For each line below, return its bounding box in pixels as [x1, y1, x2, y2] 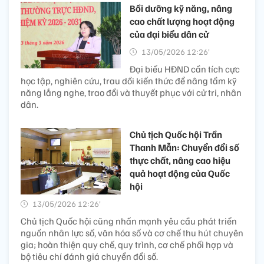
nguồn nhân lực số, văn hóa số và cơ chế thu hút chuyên [21, 226, 243, 239]
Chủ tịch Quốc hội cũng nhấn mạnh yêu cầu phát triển [21, 214, 237, 227]
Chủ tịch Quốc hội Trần [130, 128, 222, 140]
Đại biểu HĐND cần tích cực [130, 62, 240, 75]
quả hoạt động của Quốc [130, 167, 230, 179]
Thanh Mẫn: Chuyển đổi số [130, 141, 239, 153]
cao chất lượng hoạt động [130, 15, 235, 27]
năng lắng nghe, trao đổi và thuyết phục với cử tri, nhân [21, 86, 242, 98]
